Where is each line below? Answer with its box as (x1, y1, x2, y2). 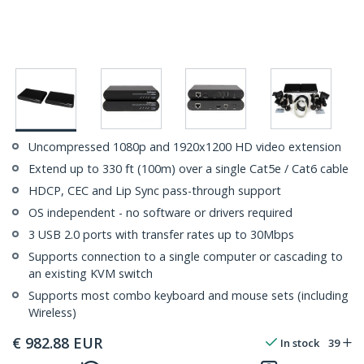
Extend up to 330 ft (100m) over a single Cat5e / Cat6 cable (28, 161, 349, 177)
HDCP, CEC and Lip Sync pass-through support (28, 183, 281, 199)
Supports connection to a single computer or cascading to (28, 249, 343, 265)
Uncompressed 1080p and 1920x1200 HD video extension (28, 139, 341, 155)
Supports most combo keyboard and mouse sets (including (28, 288, 349, 304)
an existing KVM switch (28, 266, 153, 282)
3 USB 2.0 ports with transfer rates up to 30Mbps (28, 227, 294, 243)
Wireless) (28, 305, 76, 321)
